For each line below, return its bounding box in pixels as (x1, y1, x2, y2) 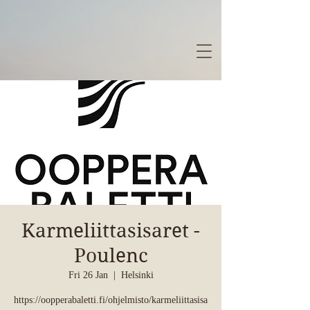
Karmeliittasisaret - (21, 219, 200, 242)
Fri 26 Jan (68, 270, 108, 280)
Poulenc (73, 244, 148, 267)
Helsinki (120, 270, 154, 280)
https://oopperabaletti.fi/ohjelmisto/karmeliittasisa (14, 295, 208, 305)
